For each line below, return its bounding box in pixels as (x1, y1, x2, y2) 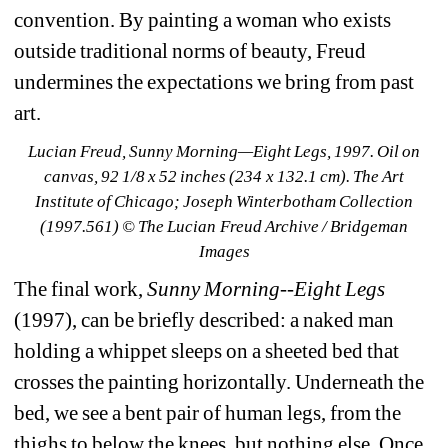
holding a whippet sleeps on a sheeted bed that (14, 338, 400, 363)
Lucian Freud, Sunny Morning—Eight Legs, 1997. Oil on (27, 141, 421, 161)
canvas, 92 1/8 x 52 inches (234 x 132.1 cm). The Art (44, 166, 404, 186)
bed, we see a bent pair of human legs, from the (14, 400, 402, 425)
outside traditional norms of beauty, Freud (14, 38, 367, 63)
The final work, (14, 276, 148, 301)
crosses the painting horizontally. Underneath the (14, 369, 425, 394)
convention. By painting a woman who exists (14, 7, 392, 32)
